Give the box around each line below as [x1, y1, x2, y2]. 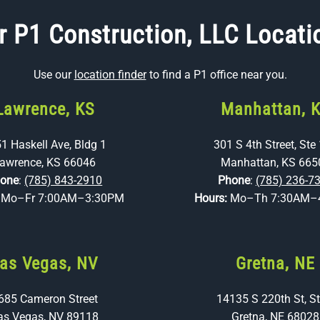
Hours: [194, 191, 230, 205]
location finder [74, 68, 146, 81]
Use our [33, 68, 74, 81]
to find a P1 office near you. [146, 68, 287, 81]
